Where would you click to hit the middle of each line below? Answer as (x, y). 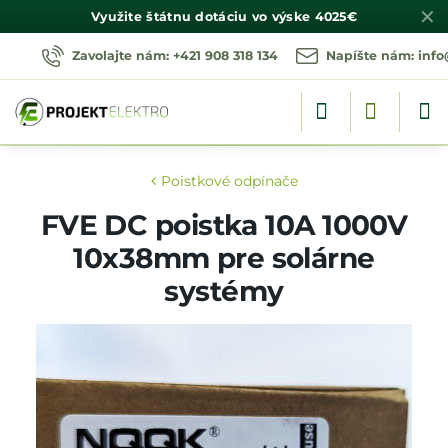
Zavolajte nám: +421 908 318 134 (175, 55)
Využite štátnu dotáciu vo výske (202, 16)
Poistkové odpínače (229, 181)
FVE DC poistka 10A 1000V (224, 225)
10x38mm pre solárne (224, 258)
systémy (224, 291)
